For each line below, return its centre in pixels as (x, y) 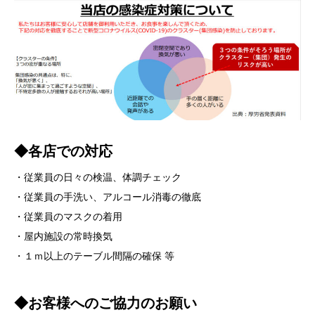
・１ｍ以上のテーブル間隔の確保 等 (94, 257)
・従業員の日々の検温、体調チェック (98, 178)
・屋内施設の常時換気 (63, 237)
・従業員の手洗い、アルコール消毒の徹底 (108, 198)
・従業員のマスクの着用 (68, 217)
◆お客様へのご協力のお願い (105, 303)
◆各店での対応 (63, 152)
